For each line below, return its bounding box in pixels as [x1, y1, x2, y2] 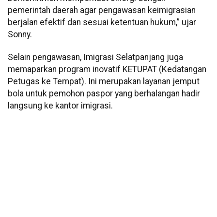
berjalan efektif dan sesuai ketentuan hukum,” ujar [8, 17, 196, 27]
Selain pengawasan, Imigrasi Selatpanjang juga [8, 52, 183, 62]
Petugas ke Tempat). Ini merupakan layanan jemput [8, 77, 200, 87]
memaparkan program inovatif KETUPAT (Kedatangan [8, 64, 206, 75]
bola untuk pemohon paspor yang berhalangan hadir [8, 89, 200, 99]
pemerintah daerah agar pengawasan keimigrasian [8, 5, 196, 15]
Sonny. [8, 29, 32, 39]
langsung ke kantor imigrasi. [8, 101, 113, 111]
